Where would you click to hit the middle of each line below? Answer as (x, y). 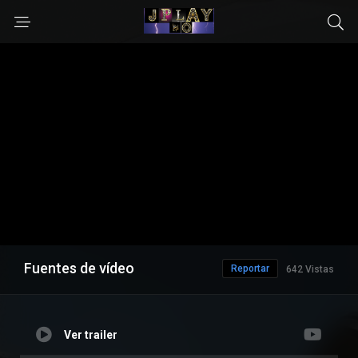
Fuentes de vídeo (79, 268)
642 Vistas (310, 270)
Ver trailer (91, 335)
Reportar (250, 269)
